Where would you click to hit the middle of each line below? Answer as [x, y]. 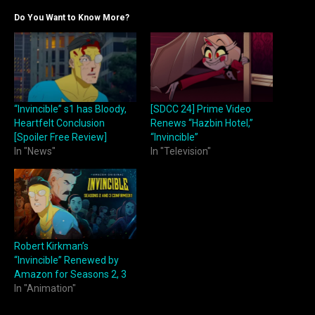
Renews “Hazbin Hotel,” [202, 123]
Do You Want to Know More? [72, 17]
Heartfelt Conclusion [59, 123]
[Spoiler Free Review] [60, 137]
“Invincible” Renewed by [66, 260]
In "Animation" [45, 288]
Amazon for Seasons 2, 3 [70, 274]
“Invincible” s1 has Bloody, [70, 109]
